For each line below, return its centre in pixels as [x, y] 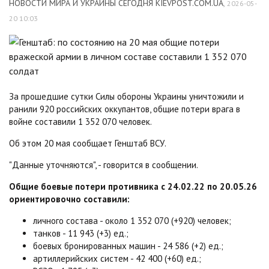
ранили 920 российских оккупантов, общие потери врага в [125, 109]
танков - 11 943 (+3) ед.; [81, 233]
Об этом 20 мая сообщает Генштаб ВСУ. [88, 143]
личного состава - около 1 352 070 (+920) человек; [132, 221]
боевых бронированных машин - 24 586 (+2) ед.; [128, 246]
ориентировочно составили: [69, 199]
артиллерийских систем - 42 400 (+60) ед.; [117, 258]
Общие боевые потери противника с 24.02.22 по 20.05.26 [133, 186]
